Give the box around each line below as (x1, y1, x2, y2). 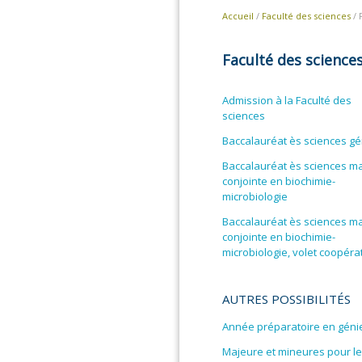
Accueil (222, 10, 254, 22)
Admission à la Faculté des (222, 93, 351, 107)
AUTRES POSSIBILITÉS (222, 291, 351, 307)
